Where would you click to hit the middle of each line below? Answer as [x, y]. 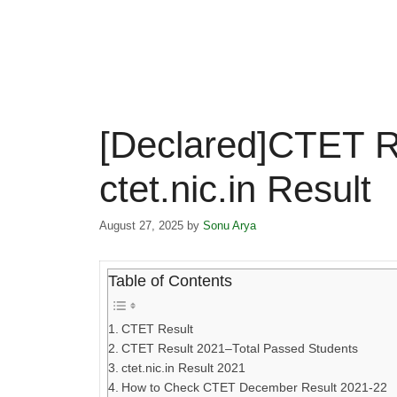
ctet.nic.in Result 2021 [183, 369]
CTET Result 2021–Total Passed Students [239, 349]
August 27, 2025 [141, 226]
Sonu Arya [230, 226]
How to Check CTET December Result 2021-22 [254, 388]
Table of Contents [170, 281]
